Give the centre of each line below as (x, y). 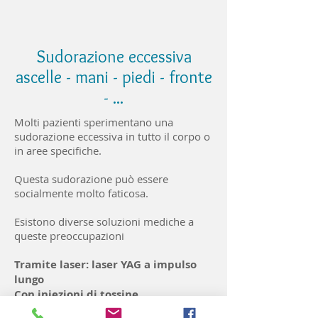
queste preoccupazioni (69, 236)
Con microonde (52, 309)
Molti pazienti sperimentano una (94, 122)
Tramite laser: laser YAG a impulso (105, 264)
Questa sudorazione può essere (91, 179)
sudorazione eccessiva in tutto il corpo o (112, 136)
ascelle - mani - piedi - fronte (114, 77)
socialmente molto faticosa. (81, 193)
